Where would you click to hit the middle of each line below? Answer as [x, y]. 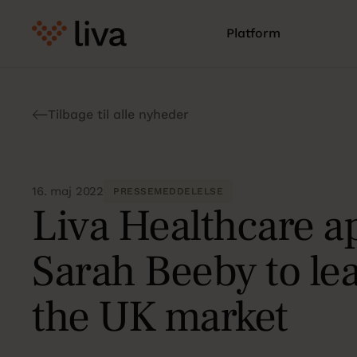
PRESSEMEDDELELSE [169, 191]
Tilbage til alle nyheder [118, 114]
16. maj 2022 [68, 191]
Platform [253, 33]
